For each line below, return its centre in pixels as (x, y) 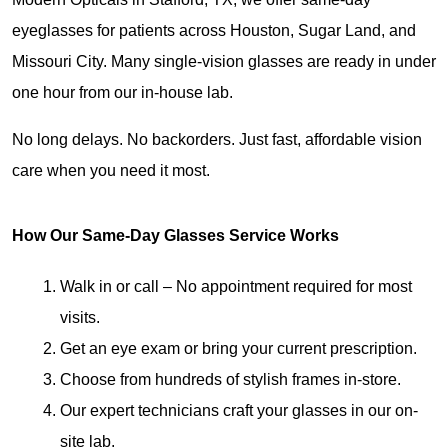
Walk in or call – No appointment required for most (236, 286)
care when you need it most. (111, 170)
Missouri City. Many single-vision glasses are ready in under (224, 61)
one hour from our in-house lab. (122, 92)
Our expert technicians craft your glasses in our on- (239, 410)
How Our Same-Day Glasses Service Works (175, 235)
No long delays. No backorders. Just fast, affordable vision (217, 139)
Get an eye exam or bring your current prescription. (238, 348)
